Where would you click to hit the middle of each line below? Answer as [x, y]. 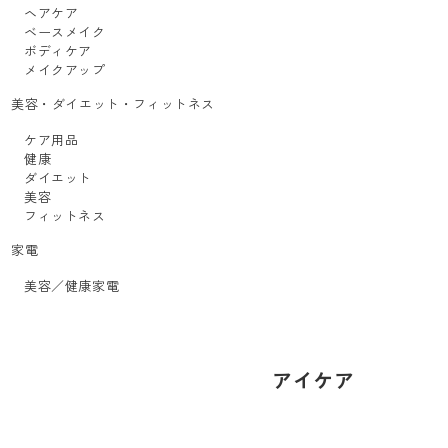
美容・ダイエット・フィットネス [113, 103]
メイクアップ [65, 69]
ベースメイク [65, 31]
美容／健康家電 [72, 285]
